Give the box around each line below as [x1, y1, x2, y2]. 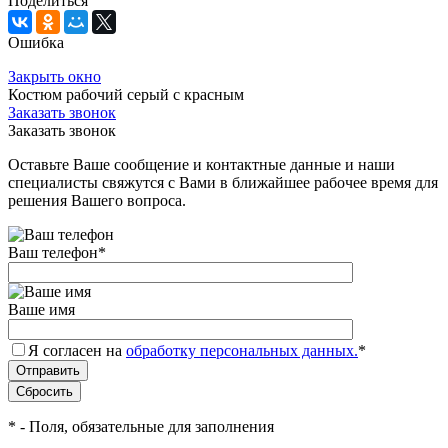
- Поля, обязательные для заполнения [16, 417, 274, 435]
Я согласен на [28, 341, 126, 359]
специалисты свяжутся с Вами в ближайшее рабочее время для [8, 173, 438, 191]
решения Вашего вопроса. [8, 191, 186, 209]
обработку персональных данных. [126, 341, 358, 359]
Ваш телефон [8, 243, 98, 261]
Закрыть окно [8, 67, 101, 85]
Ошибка [8, 33, 64, 51]
